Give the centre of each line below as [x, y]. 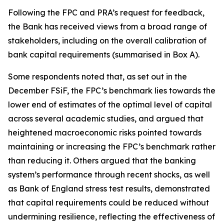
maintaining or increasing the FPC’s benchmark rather [112, 146]
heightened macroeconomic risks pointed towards [105, 132]
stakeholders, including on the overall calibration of [107, 40]
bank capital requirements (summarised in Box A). [104, 54]
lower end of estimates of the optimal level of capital [110, 104]
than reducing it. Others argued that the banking [102, 160]
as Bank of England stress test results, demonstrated [109, 188]
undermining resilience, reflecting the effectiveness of [111, 216]
